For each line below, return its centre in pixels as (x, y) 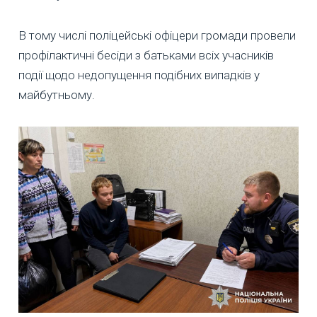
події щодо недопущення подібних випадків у (139, 75)
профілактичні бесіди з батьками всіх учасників (146, 56)
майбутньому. (57, 95)
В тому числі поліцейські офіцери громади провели (157, 36)
